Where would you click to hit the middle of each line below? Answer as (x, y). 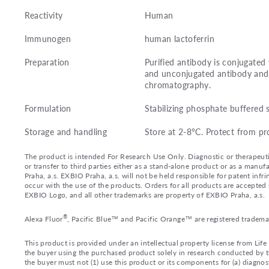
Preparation (47, 62)
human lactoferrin (179, 38)
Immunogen (47, 38)
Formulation (48, 108)
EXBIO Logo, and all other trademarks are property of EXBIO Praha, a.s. (145, 195)
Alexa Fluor (44, 219)
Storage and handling (66, 131)
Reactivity (44, 15)
